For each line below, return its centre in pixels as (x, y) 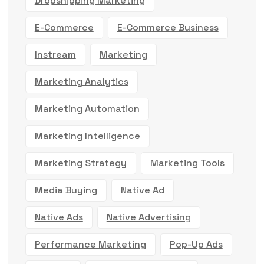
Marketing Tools (187, 163)
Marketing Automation (87, 108)
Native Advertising (148, 217)
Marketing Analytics (81, 81)
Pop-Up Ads (196, 244)
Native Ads (59, 217)
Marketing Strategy (80, 163)
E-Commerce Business (168, 27)
